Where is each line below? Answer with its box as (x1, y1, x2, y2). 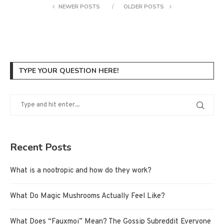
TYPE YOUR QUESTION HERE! (19, 66, 118, 76)
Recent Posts (10, 140, 71, 154)
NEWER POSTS (58, 3, 100, 11)
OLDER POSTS (123, 3, 165, 11)
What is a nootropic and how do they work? (10, 166, 151, 176)
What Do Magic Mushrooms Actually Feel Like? (10, 191, 165, 201)
